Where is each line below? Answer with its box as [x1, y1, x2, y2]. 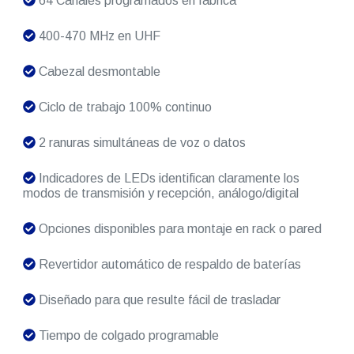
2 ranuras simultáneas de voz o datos [35, 136, 246, 150]
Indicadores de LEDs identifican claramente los [35, 171, 299, 186]
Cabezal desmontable [35, 65, 160, 79]
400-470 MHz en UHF [35, 29, 160, 43]
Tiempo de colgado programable [35, 329, 219, 343]
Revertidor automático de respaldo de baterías [35, 258, 301, 272]
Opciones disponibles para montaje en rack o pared [35, 222, 322, 236]
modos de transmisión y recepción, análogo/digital [22, 186, 299, 201]
